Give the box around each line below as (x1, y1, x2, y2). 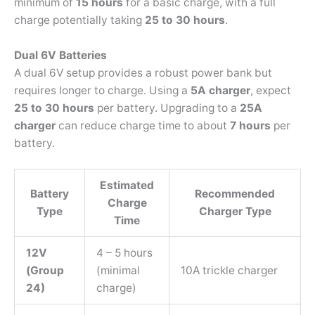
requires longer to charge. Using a (14, 83, 191, 97)
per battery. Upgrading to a (94, 101, 240, 115)
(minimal (96, 264, 140, 278)
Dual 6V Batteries (14, 48, 107, 62)
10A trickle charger (180, 264, 278, 278)
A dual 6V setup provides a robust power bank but (14, 65, 272, 79)
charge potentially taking (14, 13, 145, 27)
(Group (25, 264, 64, 278)
